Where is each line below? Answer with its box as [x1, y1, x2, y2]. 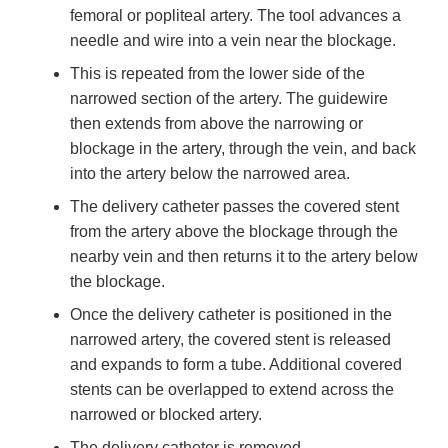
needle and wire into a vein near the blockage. [70, 31, 396, 49]
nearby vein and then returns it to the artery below [70, 247, 418, 265]
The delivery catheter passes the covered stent [70, 197, 399, 215]
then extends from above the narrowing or [70, 114, 363, 132]
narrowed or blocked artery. [70, 405, 262, 423]
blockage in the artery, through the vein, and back [70, 139, 416, 157]
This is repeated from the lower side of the [70, 64, 365, 82]
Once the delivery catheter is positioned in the [70, 305, 392, 323]
